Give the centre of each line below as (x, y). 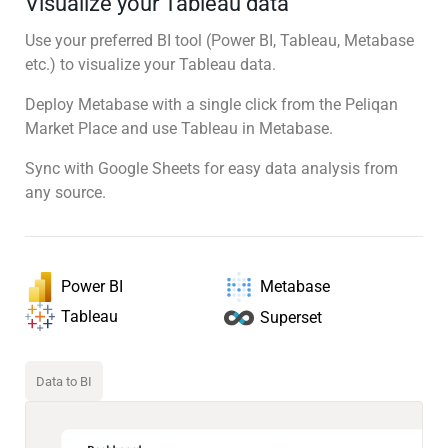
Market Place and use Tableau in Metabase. (179, 128)
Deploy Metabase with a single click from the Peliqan (211, 104)
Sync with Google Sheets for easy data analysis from (211, 168)
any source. (65, 192)
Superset (291, 317)
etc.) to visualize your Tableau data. (150, 64)
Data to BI (64, 382)
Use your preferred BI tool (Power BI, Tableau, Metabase (219, 40)
